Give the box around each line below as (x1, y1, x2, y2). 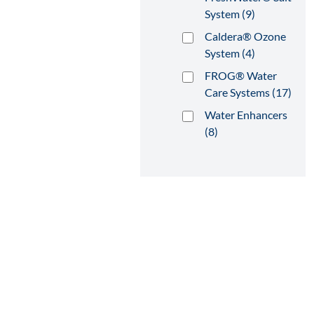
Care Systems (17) (205, 86, 292, 99)
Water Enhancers (205, 108, 287, 121)
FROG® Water (205, 69, 277, 82)
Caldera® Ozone (205, 29, 286, 43)
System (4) (205, 46, 255, 60)
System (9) (205, 7, 255, 20)
